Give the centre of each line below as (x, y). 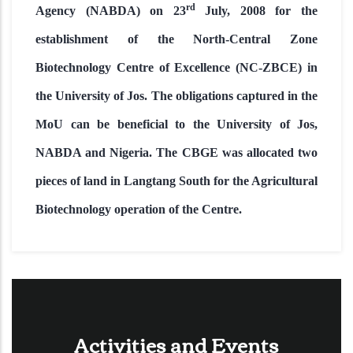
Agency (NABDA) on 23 (111, 11)
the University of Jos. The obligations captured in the (176, 96)
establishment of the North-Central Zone (176, 39)
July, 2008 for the (256, 11)
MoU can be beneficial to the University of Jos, (176, 124)
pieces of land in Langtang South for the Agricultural (176, 181)
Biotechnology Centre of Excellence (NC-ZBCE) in (176, 67)
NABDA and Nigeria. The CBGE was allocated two (176, 152)
